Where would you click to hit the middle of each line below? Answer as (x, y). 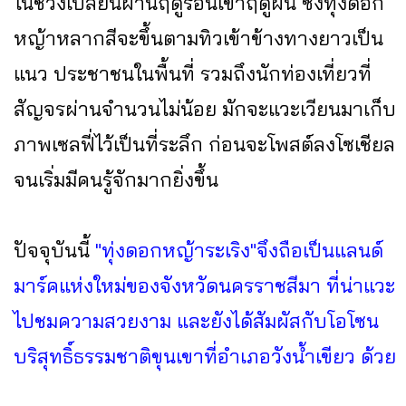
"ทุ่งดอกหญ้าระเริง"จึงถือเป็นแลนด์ (239, 250)
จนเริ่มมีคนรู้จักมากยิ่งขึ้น (116, 179)
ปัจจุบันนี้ (54, 250)
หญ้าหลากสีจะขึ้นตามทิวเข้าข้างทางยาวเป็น (198, 38)
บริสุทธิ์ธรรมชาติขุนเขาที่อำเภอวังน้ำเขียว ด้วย (205, 356)
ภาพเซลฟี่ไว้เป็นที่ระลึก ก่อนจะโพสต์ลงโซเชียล (204, 144)
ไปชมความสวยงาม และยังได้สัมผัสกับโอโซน (196, 320)
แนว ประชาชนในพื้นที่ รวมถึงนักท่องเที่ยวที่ (193, 73)
